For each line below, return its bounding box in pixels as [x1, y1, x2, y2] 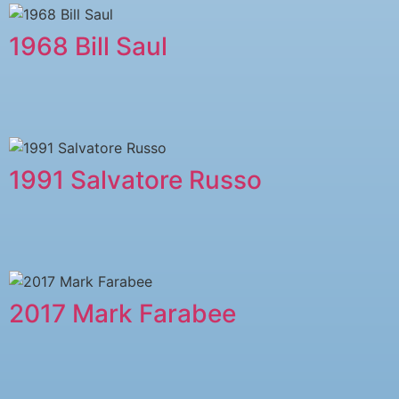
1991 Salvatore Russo [9, 164, 262, 195]
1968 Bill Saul [9, 30, 167, 61]
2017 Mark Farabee [9, 297, 236, 329]
